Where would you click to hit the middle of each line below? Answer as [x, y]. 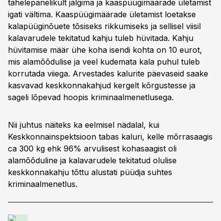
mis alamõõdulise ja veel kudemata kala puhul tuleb [104, 62]
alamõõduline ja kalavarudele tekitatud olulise [92, 160]
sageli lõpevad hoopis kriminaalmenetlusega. [91, 97]
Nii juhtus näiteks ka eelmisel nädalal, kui [84, 125]
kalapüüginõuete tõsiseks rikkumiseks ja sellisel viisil [104, 26]
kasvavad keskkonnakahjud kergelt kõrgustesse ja [102, 85]
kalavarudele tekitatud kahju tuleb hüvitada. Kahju [101, 38]
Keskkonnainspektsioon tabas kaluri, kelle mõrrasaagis [110, 137]
